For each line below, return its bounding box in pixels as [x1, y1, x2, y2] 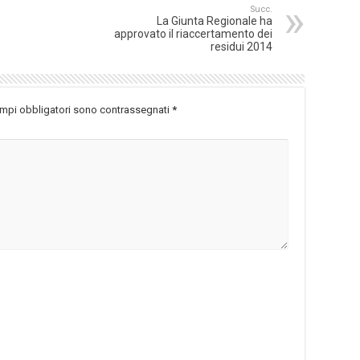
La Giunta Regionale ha [157, 14, 272, 28]
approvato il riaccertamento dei [114, 27, 272, 41]
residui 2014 [211, 40, 272, 54]
